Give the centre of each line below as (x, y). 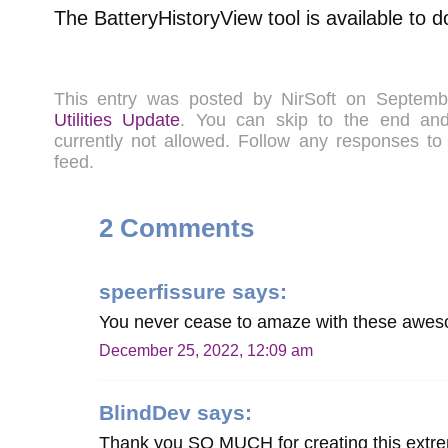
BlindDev (145, 412)
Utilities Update (117, 119)
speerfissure (163, 291)
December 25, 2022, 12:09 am (206, 349)
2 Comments (177, 227)
